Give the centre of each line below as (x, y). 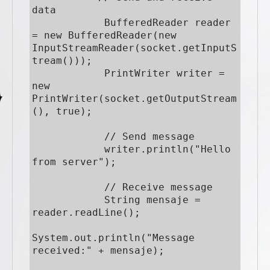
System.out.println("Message (113, 238)
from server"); (74, 162)
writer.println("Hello (68, 149)
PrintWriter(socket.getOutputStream (134, 99)
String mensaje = (68, 200)
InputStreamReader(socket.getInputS (134, 48)
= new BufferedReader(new (104, 36)
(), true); (62, 111)
